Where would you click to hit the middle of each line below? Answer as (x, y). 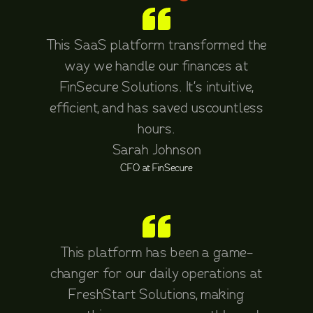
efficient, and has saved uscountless (156, 108)
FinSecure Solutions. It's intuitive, (156, 87)
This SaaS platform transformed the (156, 45)
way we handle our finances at (156, 66)
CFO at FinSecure (156, 168)
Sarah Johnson (156, 150)
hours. (156, 129)
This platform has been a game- (156, 253)
